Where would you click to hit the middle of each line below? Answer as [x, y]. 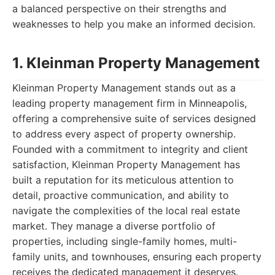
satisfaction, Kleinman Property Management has [126, 165]
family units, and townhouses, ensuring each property [137, 257]
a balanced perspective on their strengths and [119, 9]
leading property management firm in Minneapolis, [130, 103]
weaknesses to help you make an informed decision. [134, 24]
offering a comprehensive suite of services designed [134, 118]
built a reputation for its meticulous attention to [123, 180]
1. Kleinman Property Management [136, 63]
